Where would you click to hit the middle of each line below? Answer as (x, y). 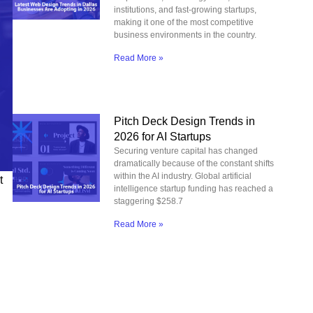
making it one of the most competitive (184, 22)
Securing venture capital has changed (186, 151)
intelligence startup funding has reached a (194, 189)
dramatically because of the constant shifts (194, 164)
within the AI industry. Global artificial (183, 176)
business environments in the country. (185, 35)
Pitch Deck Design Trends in (185, 122)
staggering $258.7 (149, 202)
